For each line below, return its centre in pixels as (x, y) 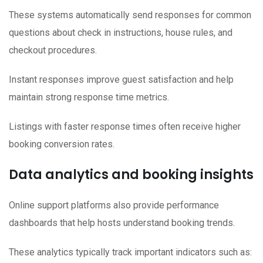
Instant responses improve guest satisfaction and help (121, 80)
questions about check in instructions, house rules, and (121, 33)
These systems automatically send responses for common (130, 15)
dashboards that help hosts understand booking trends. (122, 223)
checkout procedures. (53, 50)
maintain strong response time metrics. (89, 97)
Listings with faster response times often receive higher (125, 127)
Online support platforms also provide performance (114, 205)
